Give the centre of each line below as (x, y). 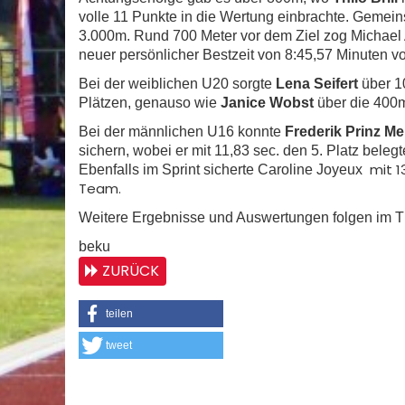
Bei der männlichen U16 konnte (182, 132)
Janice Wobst (267, 103)
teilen (119, 314)
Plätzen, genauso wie (150, 103)
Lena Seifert (317, 84)
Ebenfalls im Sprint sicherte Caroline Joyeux (224, 170)
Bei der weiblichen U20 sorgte (177, 84)
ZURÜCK (131, 271)
